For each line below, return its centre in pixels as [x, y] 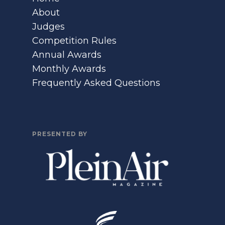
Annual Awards [67, 55]
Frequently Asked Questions [96, 83]
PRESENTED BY [60, 134]
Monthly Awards [69, 69]
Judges [48, 27]
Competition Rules [74, 41]
